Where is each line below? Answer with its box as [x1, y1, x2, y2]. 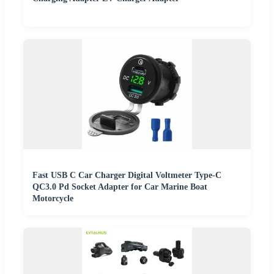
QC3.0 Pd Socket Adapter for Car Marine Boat [32, 182, 207, 192]
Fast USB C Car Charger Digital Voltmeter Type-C [32, 171, 221, 180]
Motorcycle [32, 194, 73, 204]
